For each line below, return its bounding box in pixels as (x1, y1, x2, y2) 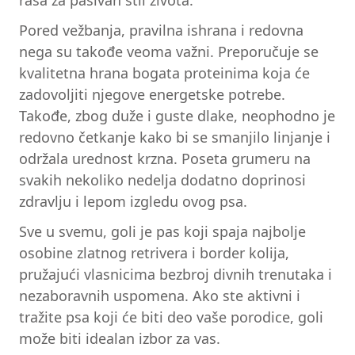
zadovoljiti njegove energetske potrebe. (19, 85, 285, 105)
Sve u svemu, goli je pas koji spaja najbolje (19, 221, 306, 241)
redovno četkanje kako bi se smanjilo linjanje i (19, 128, 330, 147)
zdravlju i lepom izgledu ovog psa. (19, 192, 247, 212)
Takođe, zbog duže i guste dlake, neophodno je (19, 106, 335, 126)
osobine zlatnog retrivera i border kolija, (19, 242, 289, 262)
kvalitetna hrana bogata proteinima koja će (19, 63, 310, 83)
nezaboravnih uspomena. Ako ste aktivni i (19, 285, 300, 305)
